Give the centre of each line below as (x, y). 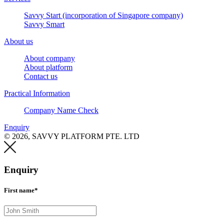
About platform (48, 67)
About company (49, 58)
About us (18, 41)
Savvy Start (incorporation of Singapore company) (103, 15)
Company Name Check (61, 110)
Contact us (41, 76)
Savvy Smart (44, 24)
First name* (21, 190)
